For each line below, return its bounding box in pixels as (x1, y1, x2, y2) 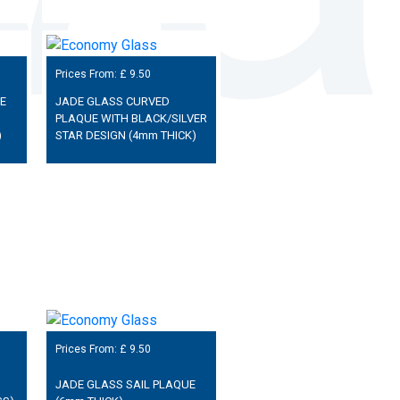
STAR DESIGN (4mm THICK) (54, 128, 196, 142)
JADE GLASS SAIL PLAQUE (54, 378, 196, 392)
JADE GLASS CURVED (54, 94, 170, 108)
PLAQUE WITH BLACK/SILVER (54, 111, 207, 125)
